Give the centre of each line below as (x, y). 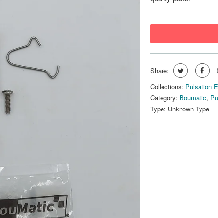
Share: (160, 70)
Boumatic (193, 98)
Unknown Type (189, 109)
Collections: (167, 86)
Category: (164, 98)
